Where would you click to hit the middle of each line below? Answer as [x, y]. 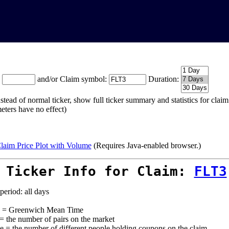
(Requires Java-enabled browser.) [146, 145]
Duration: [163, 79]
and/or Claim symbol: [73, 79]
